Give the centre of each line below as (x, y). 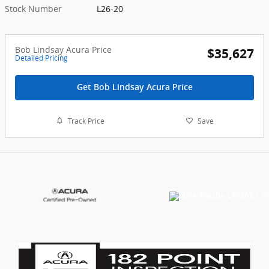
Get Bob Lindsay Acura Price (134, 87)
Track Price (86, 121)
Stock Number (33, 8)
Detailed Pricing (41, 58)
